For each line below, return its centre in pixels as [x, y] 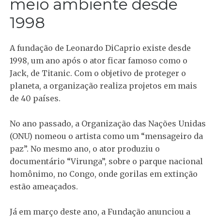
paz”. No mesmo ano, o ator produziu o [85, 149]
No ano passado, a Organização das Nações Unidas [108, 124]
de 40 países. [35, 99]
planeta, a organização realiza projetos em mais [103, 86]
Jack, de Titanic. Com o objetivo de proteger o [98, 73]
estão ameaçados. [44, 187]
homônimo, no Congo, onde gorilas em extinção [104, 174]
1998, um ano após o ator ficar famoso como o [99, 61]
